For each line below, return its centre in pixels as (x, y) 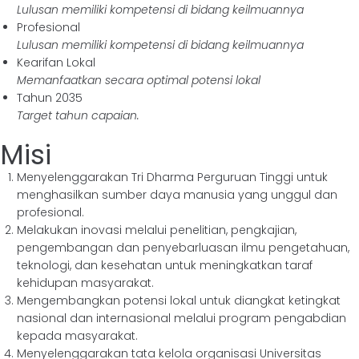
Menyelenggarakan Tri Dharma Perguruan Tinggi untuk (172, 177)
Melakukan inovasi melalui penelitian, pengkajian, (157, 230)
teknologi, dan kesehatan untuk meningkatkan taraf (165, 265)
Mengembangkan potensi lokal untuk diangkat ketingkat (179, 301)
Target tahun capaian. (78, 115)
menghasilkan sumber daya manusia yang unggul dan (177, 195)
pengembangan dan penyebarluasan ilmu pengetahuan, (183, 248)
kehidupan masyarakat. (85, 283)
